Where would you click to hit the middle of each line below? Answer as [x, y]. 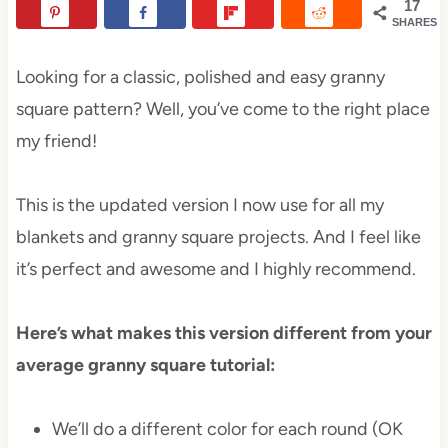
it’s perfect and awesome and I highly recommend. [215, 269]
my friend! [56, 141]
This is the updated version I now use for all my [199, 205]
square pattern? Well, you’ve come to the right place [222, 109]
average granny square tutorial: [145, 365]
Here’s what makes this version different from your [223, 333]
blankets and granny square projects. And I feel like [218, 237]
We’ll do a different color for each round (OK [227, 429]
